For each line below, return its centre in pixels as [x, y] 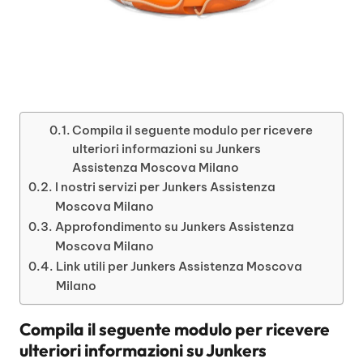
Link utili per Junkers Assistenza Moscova [179, 266]
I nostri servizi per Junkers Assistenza [166, 186]
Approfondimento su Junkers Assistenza [175, 226]
